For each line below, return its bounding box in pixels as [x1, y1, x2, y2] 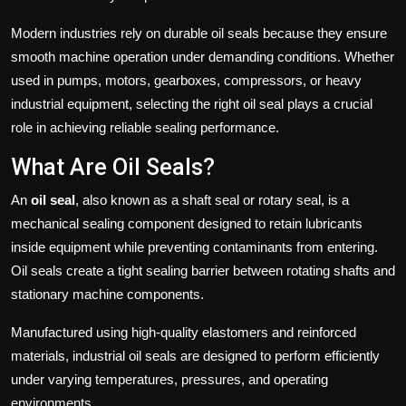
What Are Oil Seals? [11, 154, 215, 181]
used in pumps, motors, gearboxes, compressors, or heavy [11, 72, 362, 89]
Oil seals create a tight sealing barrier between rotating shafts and [11, 263, 395, 279]
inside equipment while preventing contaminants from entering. [11, 239, 378, 256]
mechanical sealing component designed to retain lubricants [11, 216, 362, 232]
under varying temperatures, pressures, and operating [11, 372, 328, 388]
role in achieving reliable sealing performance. [11, 120, 279, 136]
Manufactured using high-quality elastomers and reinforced [11, 324, 356, 341]
